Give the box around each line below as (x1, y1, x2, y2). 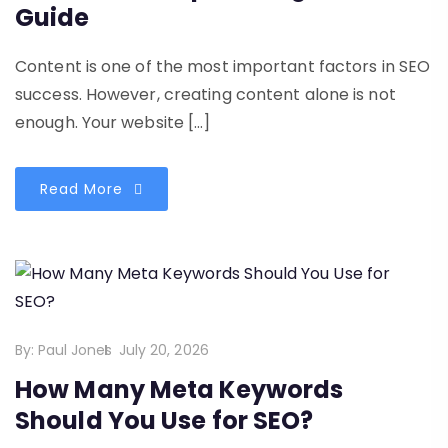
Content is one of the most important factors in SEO (15, 55, 431, 79)
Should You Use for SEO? (15, 404, 314, 438)
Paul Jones (38, 340, 113, 361)
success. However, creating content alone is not (15, 83, 396, 107)
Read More (40, 179, 128, 200)
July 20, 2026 (118, 340, 209, 361)
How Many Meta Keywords (15, 373, 344, 407)
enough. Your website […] (15, 111, 211, 135)
